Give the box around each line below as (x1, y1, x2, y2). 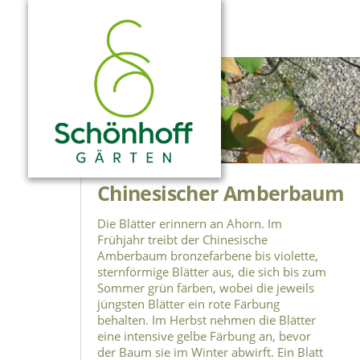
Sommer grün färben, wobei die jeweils (97, 280, 314, 297)
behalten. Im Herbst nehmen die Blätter (97, 312, 316, 329)
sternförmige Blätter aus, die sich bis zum (97, 264, 326, 280)
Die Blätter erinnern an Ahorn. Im (97, 215, 282, 232)
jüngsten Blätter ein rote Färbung (97, 296, 280, 313)
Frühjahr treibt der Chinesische (97, 231, 268, 248)
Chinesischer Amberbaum (97, 179, 345, 207)
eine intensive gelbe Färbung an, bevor (97, 328, 311, 345)
